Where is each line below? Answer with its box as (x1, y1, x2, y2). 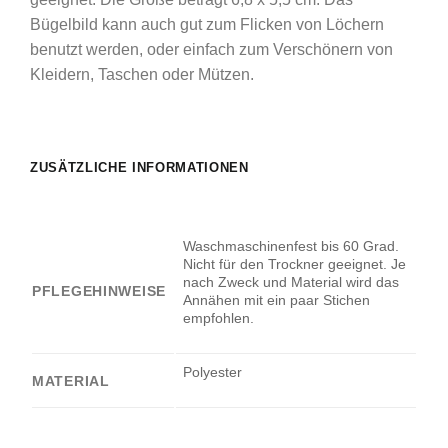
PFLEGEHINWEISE (32, 282, 167, 299)
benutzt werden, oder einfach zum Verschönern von (30, 41, 393, 59)
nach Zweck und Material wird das (183, 273, 400, 290)
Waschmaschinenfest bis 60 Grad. (183, 237, 400, 254)
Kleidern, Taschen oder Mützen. (30, 66, 254, 84)
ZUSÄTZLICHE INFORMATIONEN (30, 160, 249, 176)
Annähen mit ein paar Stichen (183, 291, 371, 308)
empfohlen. (183, 309, 255, 326)
